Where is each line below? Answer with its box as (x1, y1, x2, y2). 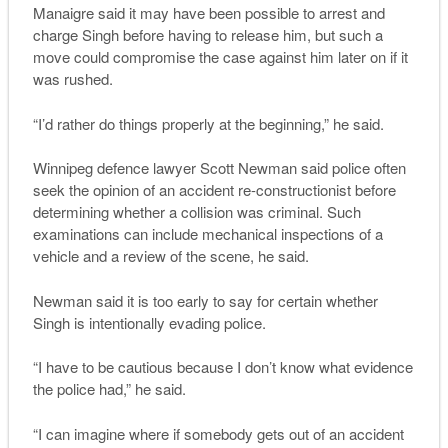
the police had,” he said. (32, 378, 186, 400)
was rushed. (32, 68, 113, 90)
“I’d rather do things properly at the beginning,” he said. (32, 112, 384, 134)
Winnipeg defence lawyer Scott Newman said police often (32, 157, 406, 179)
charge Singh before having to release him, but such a (32, 24, 383, 46)
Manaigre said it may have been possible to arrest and (32, 2, 385, 24)
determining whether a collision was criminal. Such (32, 201, 361, 223)
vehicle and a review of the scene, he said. (32, 245, 309, 267)
